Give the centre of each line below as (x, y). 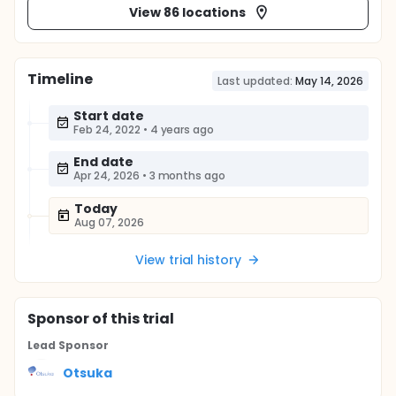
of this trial (132, 319)
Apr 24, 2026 (107, 175)
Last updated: (255, 81)
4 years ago (182, 129)
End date (103, 162)
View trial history (188, 260)
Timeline (60, 79)
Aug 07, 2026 (109, 222)
